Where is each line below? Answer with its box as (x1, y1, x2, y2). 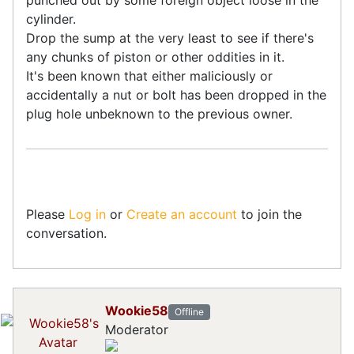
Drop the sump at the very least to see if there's (26, 29, 314, 46)
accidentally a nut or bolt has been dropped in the (26, 86, 326, 103)
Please (26, 205, 69, 222)
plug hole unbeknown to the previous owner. (26, 105, 296, 122)
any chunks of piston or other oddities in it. (26, 48, 288, 65)
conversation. (26, 224, 107, 241)
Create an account (126, 205, 237, 222)
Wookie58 (105, 302, 168, 318)
